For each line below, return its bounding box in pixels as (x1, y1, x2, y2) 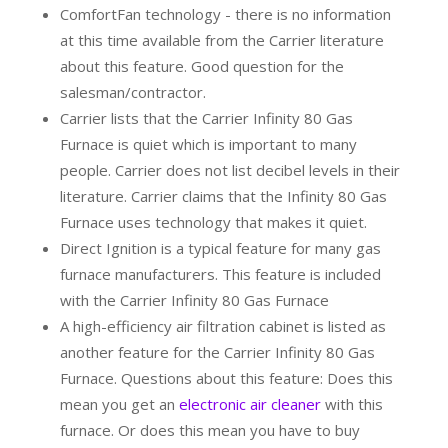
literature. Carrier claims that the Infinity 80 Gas (59, 186, 387, 207)
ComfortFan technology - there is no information (59, 4, 391, 25)
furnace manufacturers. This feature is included (59, 264, 381, 285)
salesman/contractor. (59, 82, 206, 103)
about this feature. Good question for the (59, 56, 344, 77)
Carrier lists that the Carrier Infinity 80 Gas (59, 108, 353, 129)
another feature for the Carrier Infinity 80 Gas (59, 342, 375, 363)
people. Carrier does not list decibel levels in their (59, 160, 400, 181)
